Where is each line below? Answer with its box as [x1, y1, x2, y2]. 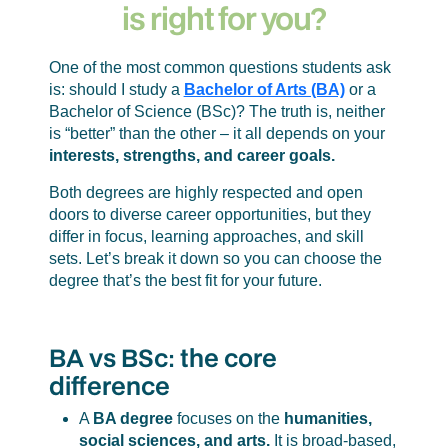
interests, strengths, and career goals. [48, 147, 335, 165]
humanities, [283, 409, 372, 427]
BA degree [92, 409, 173, 427]
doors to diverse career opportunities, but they [48, 206, 371, 224]
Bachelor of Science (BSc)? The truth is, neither [48, 103, 385, 121]
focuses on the [172, 409, 284, 427]
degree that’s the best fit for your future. [48, 272, 322, 290]
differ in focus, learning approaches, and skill [48, 228, 364, 246]
